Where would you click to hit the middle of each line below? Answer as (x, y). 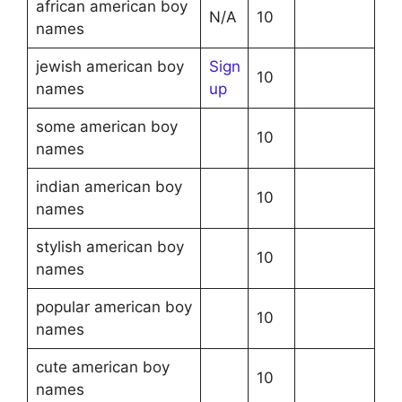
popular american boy (114, 306)
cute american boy (102, 367)
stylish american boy (109, 246)
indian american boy (109, 186)
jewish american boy (109, 66)
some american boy (106, 126)
